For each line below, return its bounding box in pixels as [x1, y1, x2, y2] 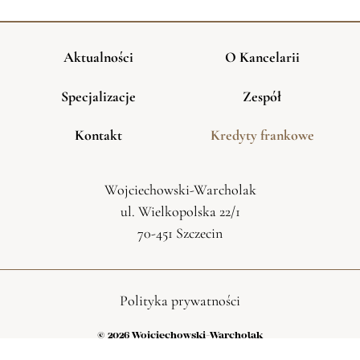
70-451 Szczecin [137, 223, 223, 242]
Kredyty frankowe [210, 125, 314, 144]
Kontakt [74, 125, 122, 144]
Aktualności [63, 48, 133, 67]
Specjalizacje [60, 87, 136, 105]
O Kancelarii [224, 48, 300, 67]
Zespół [243, 87, 281, 105]
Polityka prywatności [120, 291, 240, 309]
